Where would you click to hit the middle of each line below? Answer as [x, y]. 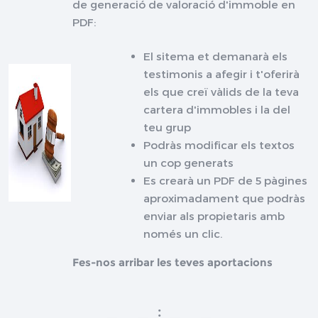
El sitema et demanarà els [216, 56]
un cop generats [189, 163]
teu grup [168, 127]
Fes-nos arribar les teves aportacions [173, 263]
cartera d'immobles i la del [217, 110]
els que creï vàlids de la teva [221, 92]
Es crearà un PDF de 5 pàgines [226, 181]
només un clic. [183, 234]
